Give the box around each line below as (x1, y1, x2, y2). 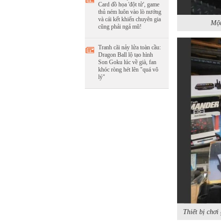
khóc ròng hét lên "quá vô (98, 66, 158, 73)
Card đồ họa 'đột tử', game (98, 1, 159, 8)
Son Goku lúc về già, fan (98, 59, 156, 66)
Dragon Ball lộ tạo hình (98, 51, 153, 58)
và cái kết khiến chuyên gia (98, 16, 161, 23)
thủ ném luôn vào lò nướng (98, 8, 161, 15)
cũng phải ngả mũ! (98, 23, 142, 30)
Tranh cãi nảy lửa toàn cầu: (98, 44, 161, 51)
